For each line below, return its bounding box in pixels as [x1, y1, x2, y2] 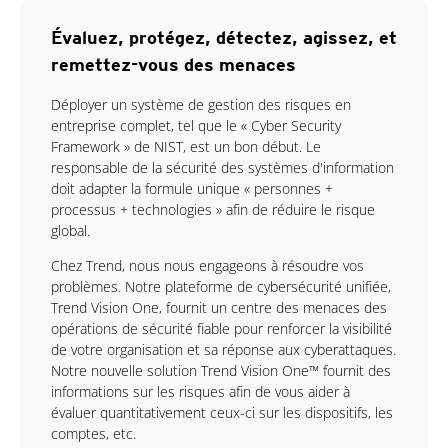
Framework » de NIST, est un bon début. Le [51, 137, 321, 157]
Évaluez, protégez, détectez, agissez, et [51, 27, 397, 49]
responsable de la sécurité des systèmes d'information [51, 158, 394, 178]
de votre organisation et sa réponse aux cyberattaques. [51, 340, 396, 360]
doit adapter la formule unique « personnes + [51, 179, 333, 199]
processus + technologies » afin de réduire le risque [51, 200, 375, 220]
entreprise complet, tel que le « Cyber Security [51, 116, 341, 136]
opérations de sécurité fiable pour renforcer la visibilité [51, 319, 392, 339]
